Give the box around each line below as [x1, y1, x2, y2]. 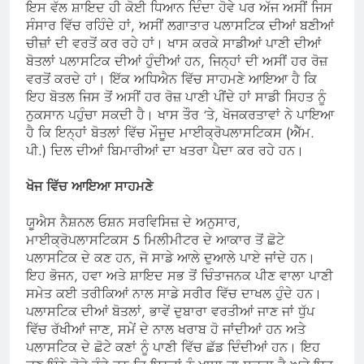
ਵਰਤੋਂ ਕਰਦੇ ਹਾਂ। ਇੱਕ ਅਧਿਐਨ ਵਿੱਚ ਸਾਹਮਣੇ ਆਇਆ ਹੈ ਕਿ [26, 70, 317, 89]
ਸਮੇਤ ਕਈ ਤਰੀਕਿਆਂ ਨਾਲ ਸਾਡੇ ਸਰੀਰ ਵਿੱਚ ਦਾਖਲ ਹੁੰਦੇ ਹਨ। [26, 284, 322, 304]
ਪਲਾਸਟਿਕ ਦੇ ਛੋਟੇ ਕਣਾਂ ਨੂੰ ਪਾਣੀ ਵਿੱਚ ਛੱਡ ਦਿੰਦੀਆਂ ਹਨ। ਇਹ [26, 338, 320, 357]
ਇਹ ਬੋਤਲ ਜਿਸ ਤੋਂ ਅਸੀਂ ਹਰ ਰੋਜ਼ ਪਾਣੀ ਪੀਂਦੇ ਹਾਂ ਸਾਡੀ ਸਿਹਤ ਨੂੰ [26, 88, 326, 107]
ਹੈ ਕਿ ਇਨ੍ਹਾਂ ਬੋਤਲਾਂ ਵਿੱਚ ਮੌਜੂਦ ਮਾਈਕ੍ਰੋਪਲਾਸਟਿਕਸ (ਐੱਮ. [26, 123, 314, 143]
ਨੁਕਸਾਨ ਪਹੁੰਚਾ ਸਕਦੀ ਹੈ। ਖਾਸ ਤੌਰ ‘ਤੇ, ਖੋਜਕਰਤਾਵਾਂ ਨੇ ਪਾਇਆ [26, 106, 334, 125]
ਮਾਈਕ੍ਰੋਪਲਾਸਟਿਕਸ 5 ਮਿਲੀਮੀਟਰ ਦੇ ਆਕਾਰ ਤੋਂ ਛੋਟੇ [26, 231, 284, 250]
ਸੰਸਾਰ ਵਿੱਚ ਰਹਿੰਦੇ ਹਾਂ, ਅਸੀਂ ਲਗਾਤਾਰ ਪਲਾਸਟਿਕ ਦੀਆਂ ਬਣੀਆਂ [26, 16, 334, 36]
